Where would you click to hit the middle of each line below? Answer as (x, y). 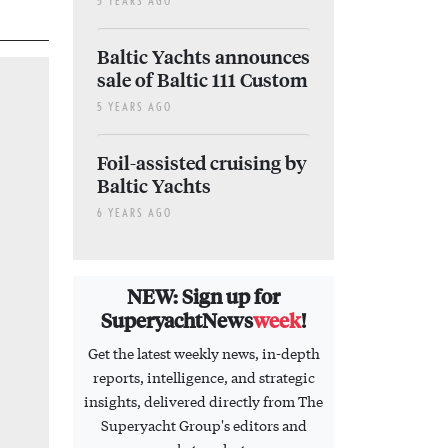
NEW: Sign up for (203, 296)
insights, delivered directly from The (203, 401)
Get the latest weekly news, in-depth (203, 353)
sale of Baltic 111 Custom (202, 79)
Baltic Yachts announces (203, 56)
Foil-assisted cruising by (202, 162)
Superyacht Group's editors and (203, 425)
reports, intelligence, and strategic (203, 377)
